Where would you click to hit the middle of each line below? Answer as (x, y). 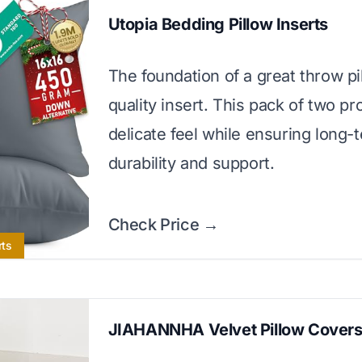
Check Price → (163, 225)
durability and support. (191, 163)
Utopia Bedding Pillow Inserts (218, 24)
